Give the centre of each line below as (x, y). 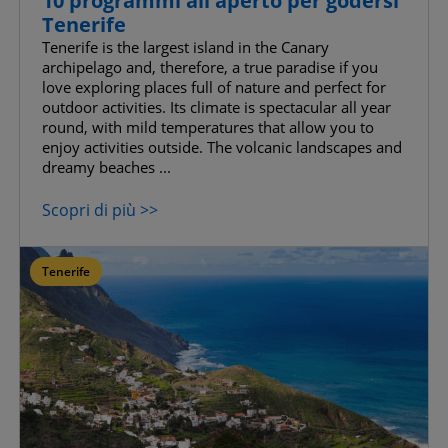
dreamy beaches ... (106, 166)
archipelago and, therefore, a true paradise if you (210, 66)
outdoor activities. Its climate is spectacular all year (216, 106)
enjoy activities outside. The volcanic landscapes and (222, 146)
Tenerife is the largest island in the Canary (185, 46)
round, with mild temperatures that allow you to (208, 126)
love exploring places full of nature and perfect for (214, 86)
